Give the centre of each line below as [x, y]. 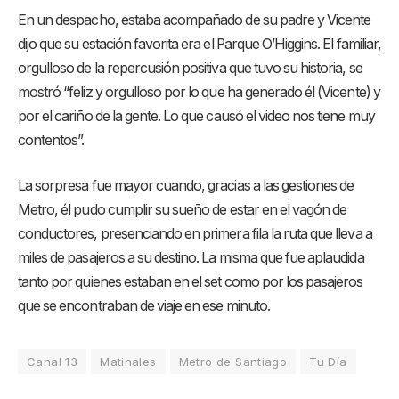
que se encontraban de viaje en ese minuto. [144, 306]
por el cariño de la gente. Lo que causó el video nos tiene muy [196, 116]
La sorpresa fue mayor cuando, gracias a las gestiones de [186, 186]
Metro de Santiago [233, 362]
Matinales [128, 362]
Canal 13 [53, 362]
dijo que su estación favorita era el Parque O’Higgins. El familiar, [199, 44]
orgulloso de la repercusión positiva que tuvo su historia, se [190, 68]
